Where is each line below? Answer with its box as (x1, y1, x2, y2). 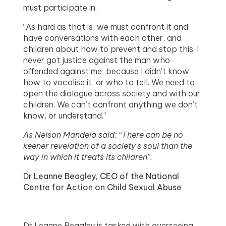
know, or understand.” (23, 110, 107, 121)
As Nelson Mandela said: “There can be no (23, 129, 184, 140)
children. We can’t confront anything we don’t (23, 99, 198, 109)
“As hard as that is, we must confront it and (23, 21, 189, 32)
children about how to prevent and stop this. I (23, 43, 199, 54)
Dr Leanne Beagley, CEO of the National (23, 171, 180, 181)
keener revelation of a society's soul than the (23, 140, 193, 151)
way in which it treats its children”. (23, 151, 155, 162)
